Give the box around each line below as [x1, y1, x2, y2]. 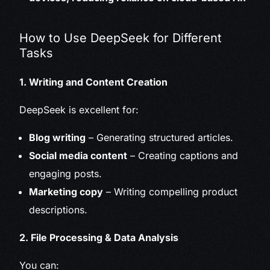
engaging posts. [29, 168, 102, 180]
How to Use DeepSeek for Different [19, 31, 222, 46]
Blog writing [29, 131, 86, 144]
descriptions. [29, 204, 88, 216]
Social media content [29, 149, 128, 162]
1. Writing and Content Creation [19, 76, 168, 89]
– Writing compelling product [103, 186, 238, 198]
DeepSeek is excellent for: [19, 104, 139, 116]
